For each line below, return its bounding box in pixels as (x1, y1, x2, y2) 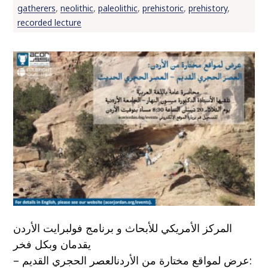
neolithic (60, 2, 93, 14)
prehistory (188, 2, 227, 14)
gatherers (17, 2, 56, 14)
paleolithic (98, 2, 138, 14)
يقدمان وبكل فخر (13, 237, 92, 252)
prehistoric (142, 2, 184, 14)
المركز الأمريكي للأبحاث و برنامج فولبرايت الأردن (13, 221, 233, 236)
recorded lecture (17, 17, 81, 29)
